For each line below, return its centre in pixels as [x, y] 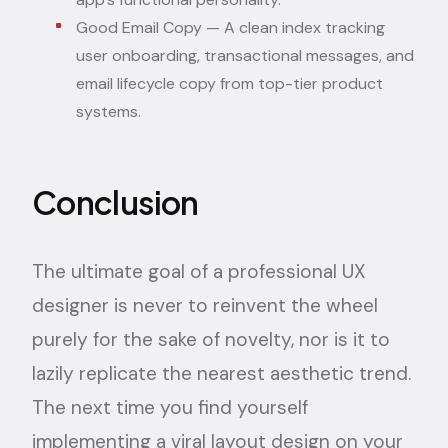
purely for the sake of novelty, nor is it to [211, 339]
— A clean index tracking [295, 27]
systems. [108, 111]
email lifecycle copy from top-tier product [229, 83]
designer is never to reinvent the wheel [205, 305]
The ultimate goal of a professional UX [199, 271]
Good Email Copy [139, 27]
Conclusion [115, 201]
